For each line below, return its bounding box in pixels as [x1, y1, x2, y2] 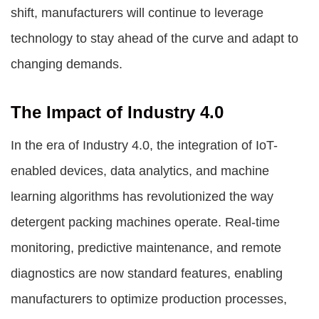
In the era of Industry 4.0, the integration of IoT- [11, 138, 278, 152]
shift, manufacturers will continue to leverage [11, 6, 263, 20]
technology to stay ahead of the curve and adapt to [11, 31, 298, 46]
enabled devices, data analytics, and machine [11, 164, 269, 178]
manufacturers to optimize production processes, [11, 292, 287, 306]
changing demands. [11, 57, 122, 71]
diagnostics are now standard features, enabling [11, 266, 283, 281]
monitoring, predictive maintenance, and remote [11, 241, 281, 255]
